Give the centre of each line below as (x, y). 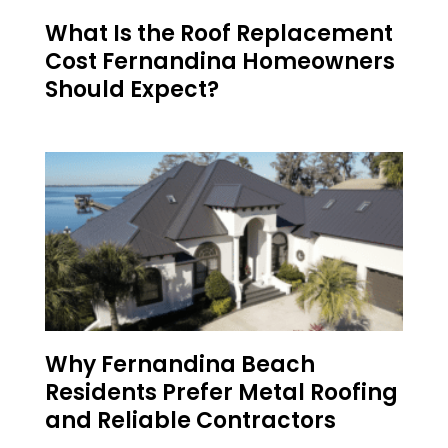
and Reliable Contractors (190, 421)
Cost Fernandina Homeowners (220, 62)
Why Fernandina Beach (180, 365)
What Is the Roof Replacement (219, 34)
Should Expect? (132, 90)
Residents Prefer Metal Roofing (221, 393)
